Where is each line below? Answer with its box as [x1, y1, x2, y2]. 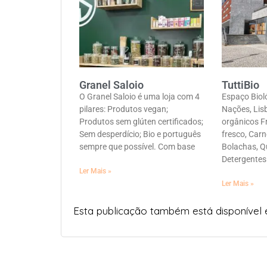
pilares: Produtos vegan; [79, 104, 168, 114]
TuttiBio [222, 78, 260, 91]
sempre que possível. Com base [79, 141, 195, 151]
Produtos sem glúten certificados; [79, 116, 203, 126]
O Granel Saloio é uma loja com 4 [79, 91, 200, 101]
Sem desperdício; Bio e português [79, 129, 201, 139]
